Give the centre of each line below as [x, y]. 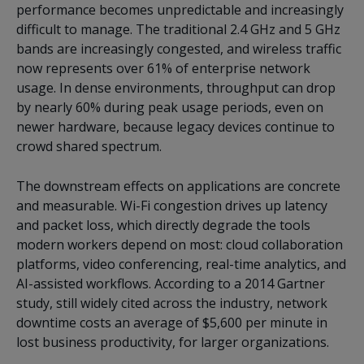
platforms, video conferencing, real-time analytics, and [181, 264]
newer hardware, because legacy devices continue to [175, 126]
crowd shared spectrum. [89, 146]
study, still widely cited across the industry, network [172, 303]
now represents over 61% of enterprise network [163, 68]
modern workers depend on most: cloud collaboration [180, 244]
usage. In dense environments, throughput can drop [176, 87]
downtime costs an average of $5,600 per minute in [172, 322]
